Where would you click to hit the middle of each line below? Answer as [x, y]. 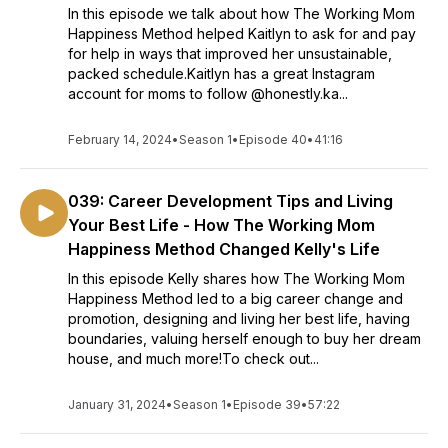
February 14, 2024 [120, 139]
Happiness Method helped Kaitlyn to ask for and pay [242, 33]
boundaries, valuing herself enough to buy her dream [244, 338]
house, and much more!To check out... [193, 358]
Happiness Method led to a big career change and [235, 298]
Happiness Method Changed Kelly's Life [224, 249]
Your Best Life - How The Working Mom [221, 225]
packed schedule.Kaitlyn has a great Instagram [221, 73]
